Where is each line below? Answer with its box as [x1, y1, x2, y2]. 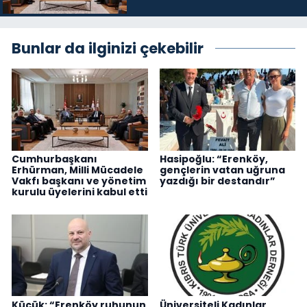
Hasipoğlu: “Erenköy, [159, 151, 268, 166]
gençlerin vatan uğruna [159, 162, 285, 177]
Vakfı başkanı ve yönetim [12, 173, 146, 188]
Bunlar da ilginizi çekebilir [12, 38, 204, 59]
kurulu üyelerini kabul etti [12, 184, 147, 199]
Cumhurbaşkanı [12, 151, 97, 166]
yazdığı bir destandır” [159, 173, 275, 188]
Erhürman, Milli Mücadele [12, 162, 143, 177]
